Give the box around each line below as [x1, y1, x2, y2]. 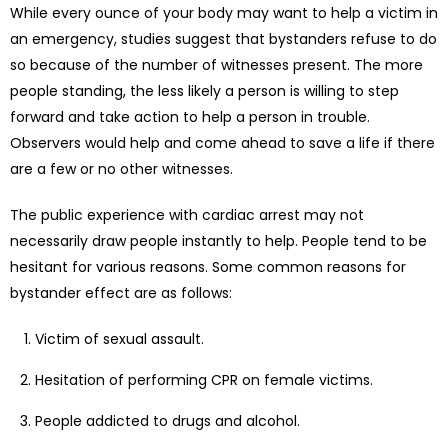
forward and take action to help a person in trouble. [10, 106, 370, 127]
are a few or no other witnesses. [10, 158, 233, 179]
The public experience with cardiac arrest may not [10, 204, 364, 225]
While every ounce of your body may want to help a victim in [10, 2, 438, 23]
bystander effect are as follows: [10, 282, 232, 303]
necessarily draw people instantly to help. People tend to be [10, 230, 427, 251]
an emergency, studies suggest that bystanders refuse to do [10, 28, 437, 49]
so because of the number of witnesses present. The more [10, 54, 423, 75]
